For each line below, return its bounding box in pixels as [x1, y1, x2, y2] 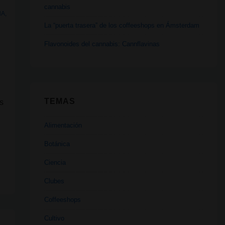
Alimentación [44, 121, 82, 129]
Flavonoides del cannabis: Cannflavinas [44, 40, 160, 48]
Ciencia [44, 158, 66, 166]
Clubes [44, 177, 64, 185]
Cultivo [44, 214, 64, 222]
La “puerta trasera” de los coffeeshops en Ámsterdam [44, 22, 199, 30]
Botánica [44, 140, 70, 148]
